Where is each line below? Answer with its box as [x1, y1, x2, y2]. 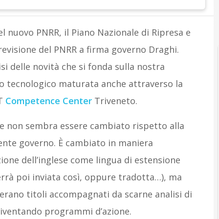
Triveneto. [91, 95, 137, 107]
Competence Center [5, 95, 92, 107]
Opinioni [179, 9, 206, 19]
